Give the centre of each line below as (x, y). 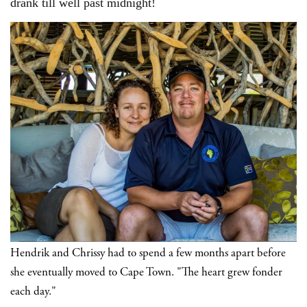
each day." (33, 292)
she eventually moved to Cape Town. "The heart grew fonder (146, 273)
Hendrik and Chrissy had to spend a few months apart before (148, 254)
